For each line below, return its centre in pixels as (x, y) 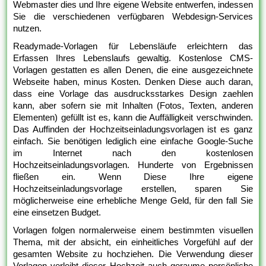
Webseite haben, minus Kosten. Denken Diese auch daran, (133, 81)
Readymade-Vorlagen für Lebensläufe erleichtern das (133, 46)
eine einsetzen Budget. (57, 212)
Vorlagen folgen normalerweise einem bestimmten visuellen (133, 230)
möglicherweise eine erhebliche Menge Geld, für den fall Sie (133, 200)
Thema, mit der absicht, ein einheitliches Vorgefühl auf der (133, 242)
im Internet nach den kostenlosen (133, 153)
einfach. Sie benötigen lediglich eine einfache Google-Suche (133, 141)
